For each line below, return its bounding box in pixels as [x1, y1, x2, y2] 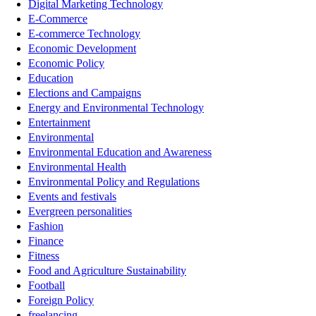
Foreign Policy [28, 293, 94, 306]
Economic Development [28, 42, 136, 54]
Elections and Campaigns [28, 86, 141, 99]
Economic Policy [28, 56, 104, 69]
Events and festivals [28, 190, 116, 202]
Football [28, 279, 65, 291]
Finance [28, 234, 63, 247]
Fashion [28, 219, 63, 232]
